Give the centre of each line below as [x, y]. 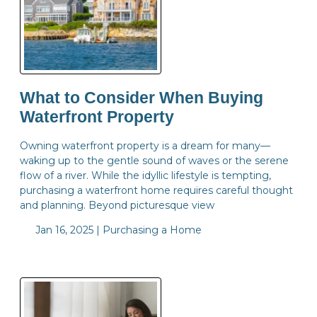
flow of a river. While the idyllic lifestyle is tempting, [145, 175]
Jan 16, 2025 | [67, 230]
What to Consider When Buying [142, 98]
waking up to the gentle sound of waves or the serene [154, 160]
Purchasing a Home [152, 230]
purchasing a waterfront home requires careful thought [156, 190]
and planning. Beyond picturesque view [117, 205]
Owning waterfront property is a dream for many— [145, 145]
